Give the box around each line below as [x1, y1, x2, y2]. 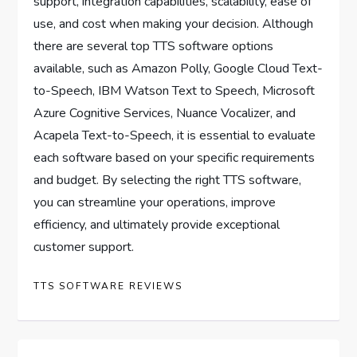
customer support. [33, 237, 135, 256]
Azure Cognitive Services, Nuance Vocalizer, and [33, 104, 296, 122]
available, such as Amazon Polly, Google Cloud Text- [33, 59, 324, 77]
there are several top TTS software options [33, 37, 274, 55]
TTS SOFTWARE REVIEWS [33, 279, 183, 292]
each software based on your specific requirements [33, 148, 316, 167]
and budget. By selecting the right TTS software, [33, 171, 302, 189]
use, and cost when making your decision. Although [33, 14, 314, 33]
